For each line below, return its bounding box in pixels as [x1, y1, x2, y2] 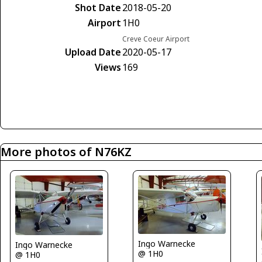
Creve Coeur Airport [122, 34, 189, 44]
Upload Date [65, 46, 121, 58]
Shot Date [75, 1, 121, 14]
